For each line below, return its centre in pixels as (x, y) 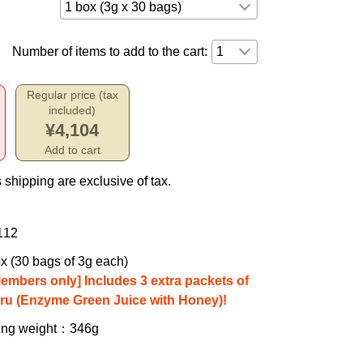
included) (73, 110)
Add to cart (72, 150)
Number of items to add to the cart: (109, 51)
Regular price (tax (72, 95)
